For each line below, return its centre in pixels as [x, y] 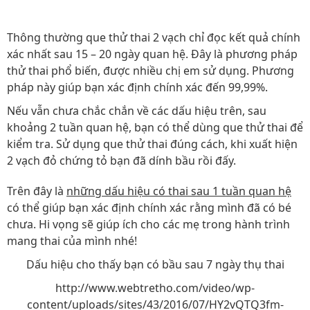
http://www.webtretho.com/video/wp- [155, 288]
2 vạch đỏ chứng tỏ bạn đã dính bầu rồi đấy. [121, 161]
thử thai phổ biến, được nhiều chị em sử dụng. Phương [151, 71]
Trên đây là [37, 191]
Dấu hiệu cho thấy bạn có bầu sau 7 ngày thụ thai [155, 264]
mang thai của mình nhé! [72, 241]
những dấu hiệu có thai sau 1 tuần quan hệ [179, 191]
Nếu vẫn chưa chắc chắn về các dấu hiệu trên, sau [137, 111]
